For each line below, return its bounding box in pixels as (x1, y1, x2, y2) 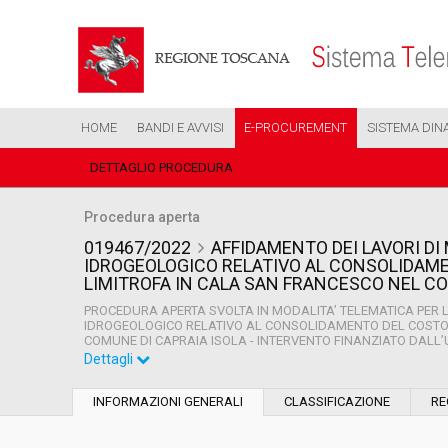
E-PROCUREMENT (244, 120, 347, 135)
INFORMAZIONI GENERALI (93, 394, 243, 409)
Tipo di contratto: (94, 421, 202, 436)
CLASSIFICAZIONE (284, 394, 390, 409)
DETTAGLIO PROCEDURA (90, 160, 233, 175)
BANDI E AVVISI (137, 120, 224, 135)
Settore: (94, 368, 144, 383)
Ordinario (339, 368, 393, 383)
